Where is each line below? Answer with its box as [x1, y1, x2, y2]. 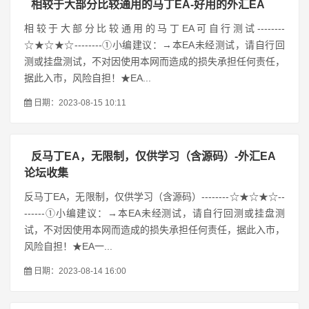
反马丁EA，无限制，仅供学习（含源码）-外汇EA [31, 150, 276, 162]
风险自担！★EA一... [24, 241, 112, 252]
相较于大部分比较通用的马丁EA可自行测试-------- [24, 23, 285, 34]
